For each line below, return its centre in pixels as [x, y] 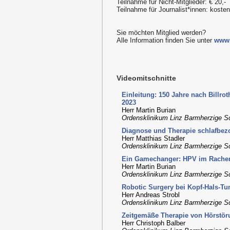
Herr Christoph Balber [154, 223]
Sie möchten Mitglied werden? [161, 33]
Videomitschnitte [146, 78]
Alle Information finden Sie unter [165, 41]
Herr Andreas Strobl [151, 195]
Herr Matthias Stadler [153, 138]
